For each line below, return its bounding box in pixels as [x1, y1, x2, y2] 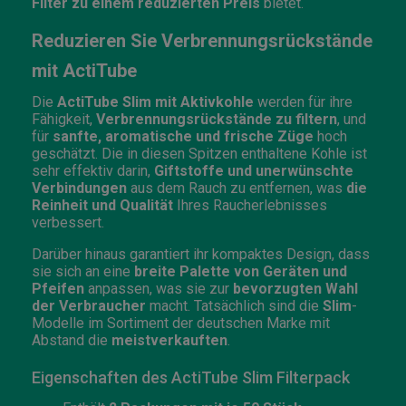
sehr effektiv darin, [32, 161, 154, 179]
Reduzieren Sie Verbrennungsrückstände [32, 29, 372, 52]
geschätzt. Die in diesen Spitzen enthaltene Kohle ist [32, 144, 367, 162]
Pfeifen [32, 279, 84, 297]
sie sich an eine [32, 262, 134, 280]
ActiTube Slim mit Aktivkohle [57, 92, 254, 111]
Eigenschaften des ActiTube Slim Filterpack [32, 367, 350, 387]
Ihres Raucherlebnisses [173, 196, 327, 214]
